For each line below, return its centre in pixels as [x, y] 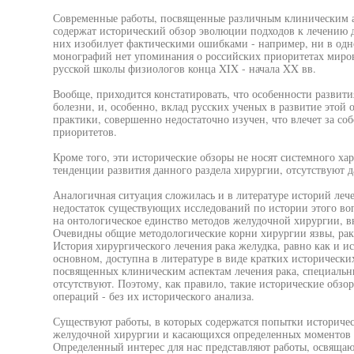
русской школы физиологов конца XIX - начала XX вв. [184, 68]
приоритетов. [85, 132]
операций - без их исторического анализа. [153, 296]
